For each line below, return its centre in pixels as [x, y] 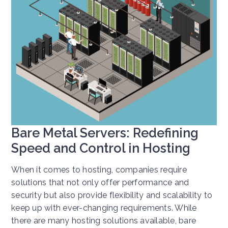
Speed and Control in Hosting [101, 148]
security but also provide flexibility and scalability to [112, 195]
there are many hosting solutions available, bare [104, 221]
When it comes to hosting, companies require [99, 170]
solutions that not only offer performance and [100, 183]
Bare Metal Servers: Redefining [105, 133]
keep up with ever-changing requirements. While [104, 208]
